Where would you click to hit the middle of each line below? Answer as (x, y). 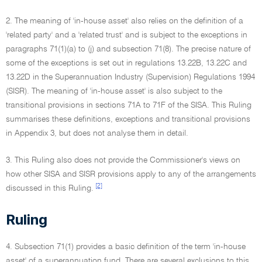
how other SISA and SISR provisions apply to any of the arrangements (131, 174)
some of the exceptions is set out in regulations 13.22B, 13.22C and (126, 63)
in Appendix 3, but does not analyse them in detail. (97, 133)
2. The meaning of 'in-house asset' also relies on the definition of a (125, 21)
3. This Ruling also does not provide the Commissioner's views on (123, 160)
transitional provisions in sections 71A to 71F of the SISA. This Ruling (129, 105)
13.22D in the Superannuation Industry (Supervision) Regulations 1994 (130, 77)
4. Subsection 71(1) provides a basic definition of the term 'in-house (126, 247)
